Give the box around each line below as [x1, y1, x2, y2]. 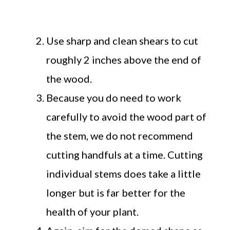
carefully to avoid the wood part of [46, 110, 206, 123]
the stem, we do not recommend [46, 129, 193, 142]
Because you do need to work [46, 91, 181, 104]
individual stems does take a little [46, 167, 201, 180]
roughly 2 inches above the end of [46, 53, 201, 66]
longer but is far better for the [46, 186, 185, 199]
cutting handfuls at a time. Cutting [46, 148, 203, 161]
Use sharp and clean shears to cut [46, 34, 198, 47]
